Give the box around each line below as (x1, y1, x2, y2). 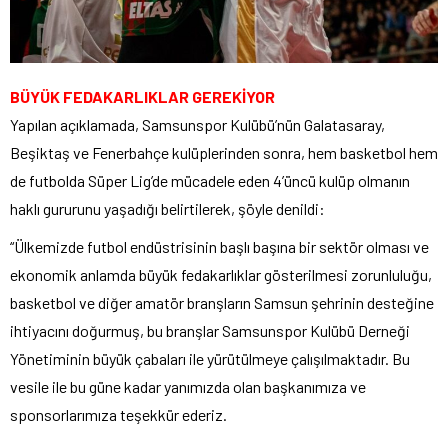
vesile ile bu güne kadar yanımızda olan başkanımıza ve (10, 376, 366, 396)
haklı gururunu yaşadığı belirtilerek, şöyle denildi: (10, 198, 325, 218)
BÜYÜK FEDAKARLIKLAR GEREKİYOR (10, 86, 275, 106)
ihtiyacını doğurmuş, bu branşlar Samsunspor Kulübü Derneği (10, 320, 410, 340)
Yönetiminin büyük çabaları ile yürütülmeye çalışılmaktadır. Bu (10, 348, 410, 368)
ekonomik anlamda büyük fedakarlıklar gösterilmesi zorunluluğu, (10, 264, 432, 284)
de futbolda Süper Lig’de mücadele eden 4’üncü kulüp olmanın (10, 170, 410, 190)
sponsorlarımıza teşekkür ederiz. (10, 404, 227, 424)
